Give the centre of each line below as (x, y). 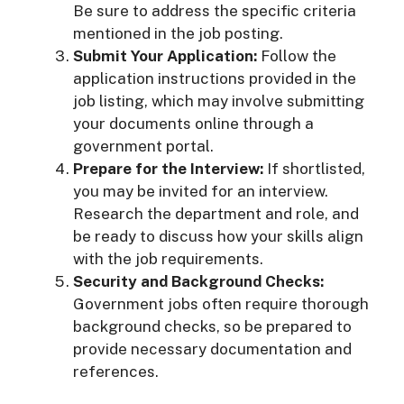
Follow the (297, 55)
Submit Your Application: (165, 55)
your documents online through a (193, 123)
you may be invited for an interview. (201, 191)
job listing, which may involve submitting (219, 101)
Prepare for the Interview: (168, 168)
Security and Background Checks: (198, 281)
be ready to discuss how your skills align (218, 236)
